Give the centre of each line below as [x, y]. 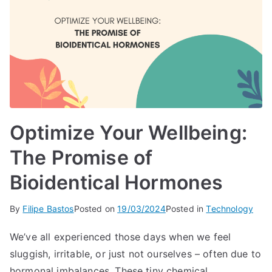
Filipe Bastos [48, 208]
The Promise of [81, 157]
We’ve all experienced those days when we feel [121, 236]
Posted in [186, 208]
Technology [230, 208]
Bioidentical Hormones [117, 182]
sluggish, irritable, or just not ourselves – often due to [136, 253]
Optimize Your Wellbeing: [128, 132]
